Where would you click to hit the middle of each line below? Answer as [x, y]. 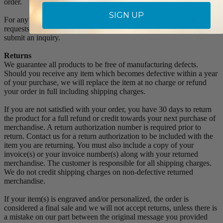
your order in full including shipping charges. [75, 92]
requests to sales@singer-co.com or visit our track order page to [103, 29]
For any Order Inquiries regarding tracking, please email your [100, 20]
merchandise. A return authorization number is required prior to [103, 127]
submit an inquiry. [32, 38]
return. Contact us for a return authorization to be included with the [109, 136]
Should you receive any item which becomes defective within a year [111, 74]
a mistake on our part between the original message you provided [106, 217]
